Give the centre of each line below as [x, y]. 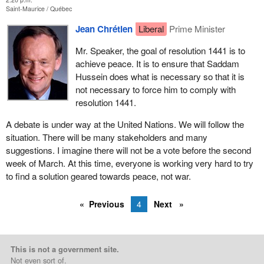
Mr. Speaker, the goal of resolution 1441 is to [160, 50]
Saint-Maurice [26, 9]
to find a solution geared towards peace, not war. [98, 176]
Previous [107, 204]
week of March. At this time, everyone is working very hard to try [129, 163]
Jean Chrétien [104, 29]
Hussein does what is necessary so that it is [160, 76]
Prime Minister [197, 28]
